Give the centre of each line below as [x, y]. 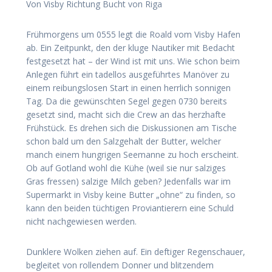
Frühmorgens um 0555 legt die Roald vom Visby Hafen [133, 34]
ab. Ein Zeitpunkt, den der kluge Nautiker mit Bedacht [131, 47]
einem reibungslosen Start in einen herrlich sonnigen [128, 87]
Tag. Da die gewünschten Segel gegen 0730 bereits [127, 101]
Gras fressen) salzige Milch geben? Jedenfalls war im [128, 181]
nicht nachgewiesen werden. [81, 221]
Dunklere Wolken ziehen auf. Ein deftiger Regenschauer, [136, 251]
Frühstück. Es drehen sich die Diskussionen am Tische [131, 127]
